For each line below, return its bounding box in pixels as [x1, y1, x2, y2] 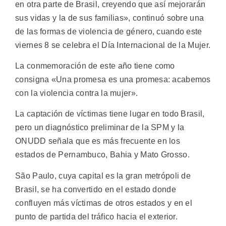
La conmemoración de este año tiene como [15, 61, 175, 70]
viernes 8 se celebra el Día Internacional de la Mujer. [15, 40, 211, 49]
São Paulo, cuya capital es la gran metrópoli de [15, 171, 191, 180]
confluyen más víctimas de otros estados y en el [15, 198, 193, 207]
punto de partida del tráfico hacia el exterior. [15, 212, 178, 221]
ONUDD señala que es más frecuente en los [15, 137, 180, 146]
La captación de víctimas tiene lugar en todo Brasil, [15, 109, 205, 119]
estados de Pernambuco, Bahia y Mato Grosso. [15, 150, 190, 159]
